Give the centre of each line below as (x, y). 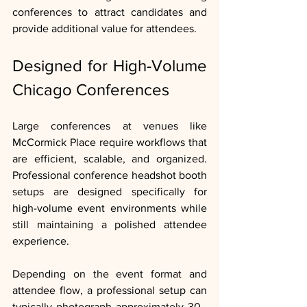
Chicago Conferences (91, 90)
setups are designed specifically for (110, 192)
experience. (41, 241)
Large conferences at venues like (110, 126)
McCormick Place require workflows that (110, 143)
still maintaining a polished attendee (110, 225)
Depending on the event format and (110, 274)
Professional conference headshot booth (110, 175)
